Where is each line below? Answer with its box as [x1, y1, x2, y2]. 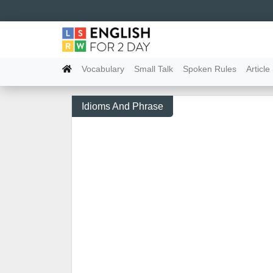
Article [246, 64, 270, 74]
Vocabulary [82, 64, 124, 74]
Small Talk [134, 64, 173, 74]
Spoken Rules [183, 64, 236, 74]
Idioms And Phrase [82, 101, 163, 112]
